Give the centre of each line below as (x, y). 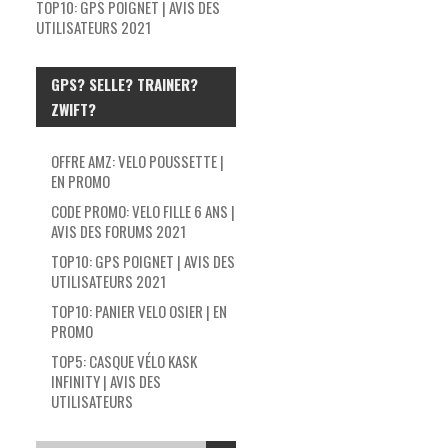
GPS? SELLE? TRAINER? (124, 83)
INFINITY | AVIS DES (106, 380)
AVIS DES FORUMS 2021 (118, 230)
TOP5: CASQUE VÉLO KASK (124, 360)
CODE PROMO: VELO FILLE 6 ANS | (143, 210)
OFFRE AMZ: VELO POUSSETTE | (137, 160)
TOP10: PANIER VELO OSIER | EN (139, 310)
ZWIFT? (73, 108)
